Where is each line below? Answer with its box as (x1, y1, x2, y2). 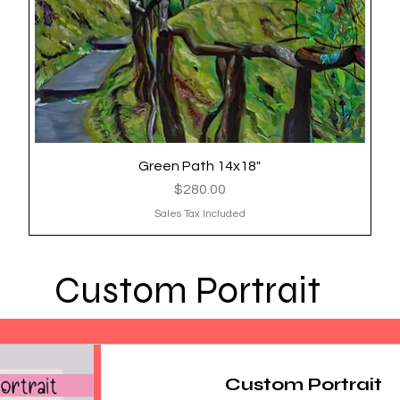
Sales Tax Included (154, 207, 246, 220)
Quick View (168, 158, 232, 171)
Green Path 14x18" (138, 158, 262, 173)
